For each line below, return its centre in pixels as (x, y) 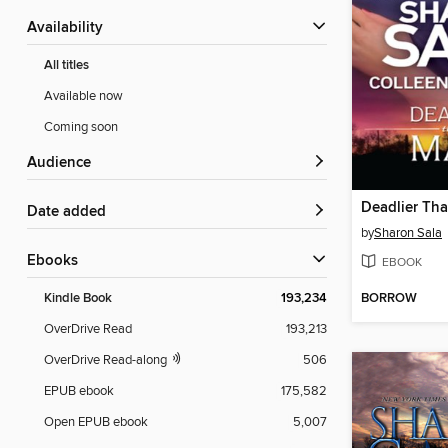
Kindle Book (78, 299)
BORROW (389, 299)
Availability (70, 28)
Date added (72, 212)
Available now (83, 96)
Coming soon (81, 127)
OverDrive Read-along (107, 360)
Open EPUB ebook (96, 422)
